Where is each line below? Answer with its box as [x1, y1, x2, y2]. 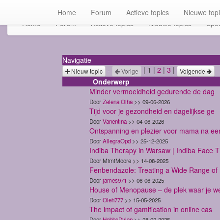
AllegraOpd [103, 137, 131, 145]
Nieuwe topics [148, 18, 192, 28]
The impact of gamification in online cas [89, 204, 212, 214]
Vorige [120, 66, 138, 75]
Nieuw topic [70, 66, 103, 75]
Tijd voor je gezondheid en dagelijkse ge [89, 106, 215, 116]
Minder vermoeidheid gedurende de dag [89, 86, 215, 96]
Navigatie [62, 55, 91, 65]
